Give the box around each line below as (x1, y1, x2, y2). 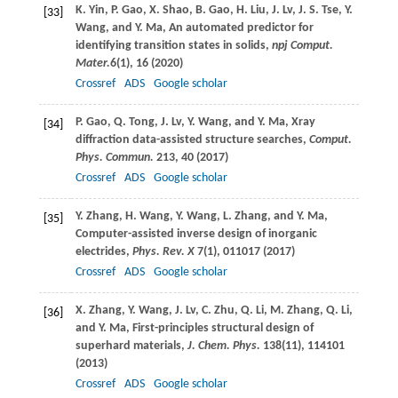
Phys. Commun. (75, 150, 156, 164)
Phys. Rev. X (131, 244, 197, 259)
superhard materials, (75, 338, 187, 353)
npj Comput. (271, 38, 333, 52)
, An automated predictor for (162, 20, 314, 35)
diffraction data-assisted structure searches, (75, 132, 309, 147)
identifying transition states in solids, (75, 38, 272, 52)
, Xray (284, 115, 315, 129)
